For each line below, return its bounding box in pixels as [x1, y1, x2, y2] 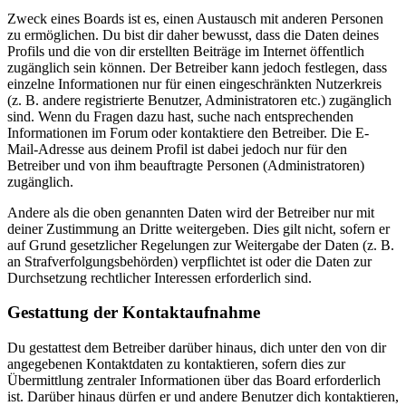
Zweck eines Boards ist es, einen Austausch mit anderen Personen [7, 10, 383, 26]
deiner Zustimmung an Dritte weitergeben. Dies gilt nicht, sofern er [7, 220, 390, 237]
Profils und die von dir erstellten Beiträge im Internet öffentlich [7, 43, 364, 59]
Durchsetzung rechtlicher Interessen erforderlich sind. [7, 269, 312, 285]
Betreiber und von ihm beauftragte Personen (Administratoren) [7, 157, 364, 173]
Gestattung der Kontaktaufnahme [7, 303, 260, 323]
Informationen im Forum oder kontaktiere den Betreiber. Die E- [7, 124, 369, 140]
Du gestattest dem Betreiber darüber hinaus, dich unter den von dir [7, 340, 386, 356]
